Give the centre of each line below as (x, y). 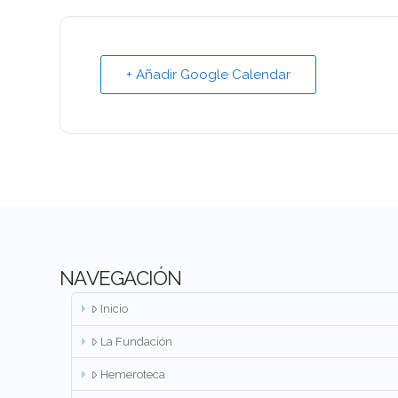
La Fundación (137, 341)
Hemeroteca (133, 374)
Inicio (115, 309)
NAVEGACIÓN (121, 278)
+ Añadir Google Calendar (209, 74)
